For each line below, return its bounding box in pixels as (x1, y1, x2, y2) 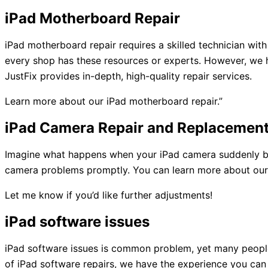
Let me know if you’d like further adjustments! (5, 189, 212, 201)
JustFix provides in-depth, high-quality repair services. (5, 70, 252, 82)
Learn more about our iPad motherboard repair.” (5, 95, 223, 107)
